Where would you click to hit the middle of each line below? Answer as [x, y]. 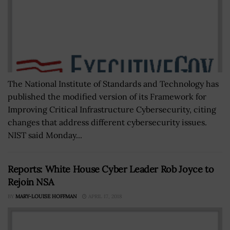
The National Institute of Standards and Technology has [113, 84]
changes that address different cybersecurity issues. [107, 122]
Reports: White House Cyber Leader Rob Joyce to [111, 169]
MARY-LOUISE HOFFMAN [46, 196]
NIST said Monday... [45, 135]
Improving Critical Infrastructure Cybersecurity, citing [112, 109]
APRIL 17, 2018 [104, 196]
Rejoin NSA [31, 182]
